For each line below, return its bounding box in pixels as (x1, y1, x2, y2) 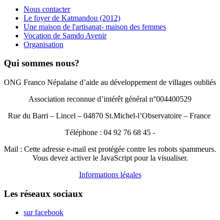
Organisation (24, 40, 63, 49)
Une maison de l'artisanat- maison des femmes (24, 22, 166, 31)
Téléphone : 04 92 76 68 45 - (65, 128, 155, 137)
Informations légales (79, 170, 141, 179)
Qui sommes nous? (4, 58, 80, 69)
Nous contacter (24, 4, 70, 13)
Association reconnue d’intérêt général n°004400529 (28, 95, 192, 103)
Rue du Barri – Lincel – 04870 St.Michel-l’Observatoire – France (7, 111, 213, 120)
